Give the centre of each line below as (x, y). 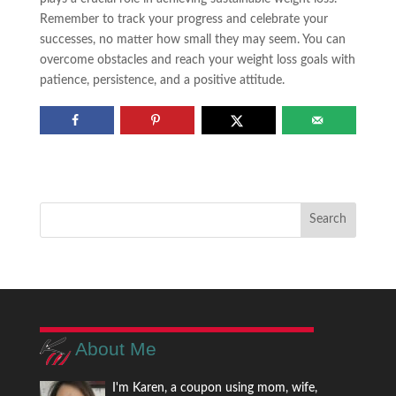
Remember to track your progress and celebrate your (183, 20)
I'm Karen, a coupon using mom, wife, (214, 388)
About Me (115, 348)
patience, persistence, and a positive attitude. (162, 81)
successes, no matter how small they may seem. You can (192, 40)
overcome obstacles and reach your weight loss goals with (197, 61)
